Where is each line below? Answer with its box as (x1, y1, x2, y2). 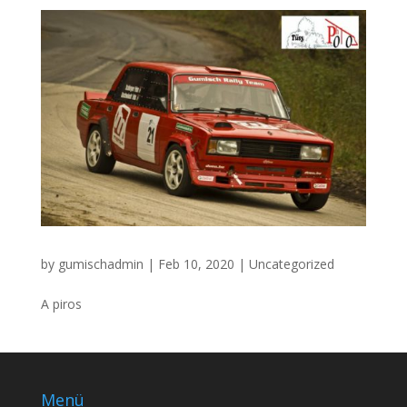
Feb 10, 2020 (157, 254, 234, 273)
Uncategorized (248, 254, 334, 273)
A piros (40, 294, 82, 313)
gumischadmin (57, 254, 144, 273)
